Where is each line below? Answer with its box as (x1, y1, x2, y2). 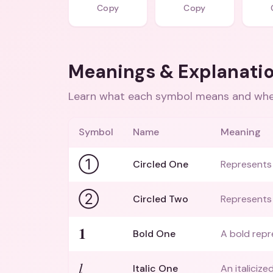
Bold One (133, 227, 175, 240)
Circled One (133, 158, 188, 171)
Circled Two (133, 193, 188, 205)
